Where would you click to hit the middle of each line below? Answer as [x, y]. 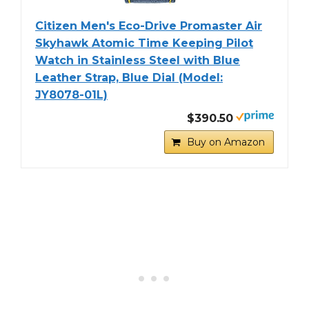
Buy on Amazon [226, 142]
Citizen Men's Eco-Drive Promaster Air [149, 26]
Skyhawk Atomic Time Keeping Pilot [144, 43]
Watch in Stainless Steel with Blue [138, 61]
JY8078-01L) [71, 95]
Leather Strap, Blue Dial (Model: [129, 78]
